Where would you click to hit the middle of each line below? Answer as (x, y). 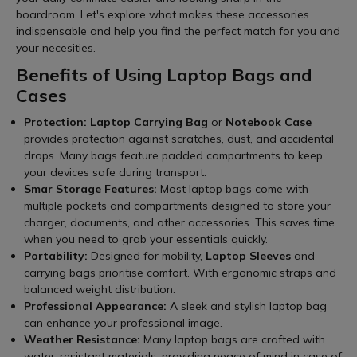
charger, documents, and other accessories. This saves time (179, 222)
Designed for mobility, (147, 255)
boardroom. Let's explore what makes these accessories (163, 14)
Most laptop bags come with (233, 188)
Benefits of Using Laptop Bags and (164, 75)
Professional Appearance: (95, 306)
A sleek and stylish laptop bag (247, 306)
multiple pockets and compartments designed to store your (177, 205)
